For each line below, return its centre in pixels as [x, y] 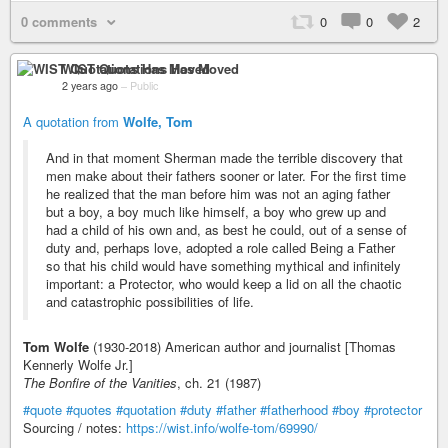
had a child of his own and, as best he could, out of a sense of [226, 229]
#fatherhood [294, 409]
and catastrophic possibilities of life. [150, 301]
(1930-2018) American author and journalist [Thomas [242, 346]
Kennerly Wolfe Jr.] [78, 364]
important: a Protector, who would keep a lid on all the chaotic [224, 283]
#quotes [89, 409]
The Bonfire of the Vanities [100, 382]
